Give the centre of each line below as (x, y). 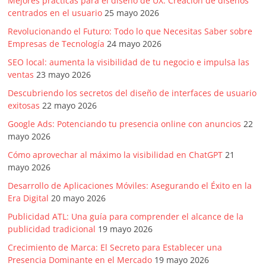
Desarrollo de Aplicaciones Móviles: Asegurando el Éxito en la (130, 186)
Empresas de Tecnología (56, 44)
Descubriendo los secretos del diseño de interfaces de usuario (132, 93)
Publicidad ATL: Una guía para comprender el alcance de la (126, 217)
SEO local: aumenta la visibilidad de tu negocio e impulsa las (129, 62)
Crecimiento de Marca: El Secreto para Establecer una (115, 248)
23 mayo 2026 (64, 75)
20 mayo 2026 (79, 198)
